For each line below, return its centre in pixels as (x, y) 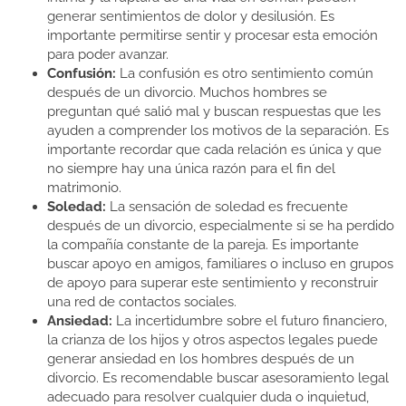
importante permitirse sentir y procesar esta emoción (213, 36)
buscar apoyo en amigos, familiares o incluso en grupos (220, 264)
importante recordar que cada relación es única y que (214, 150)
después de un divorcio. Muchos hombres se (187, 93)
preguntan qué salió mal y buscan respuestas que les (214, 112)
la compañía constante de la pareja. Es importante (203, 245)
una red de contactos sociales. (142, 302)
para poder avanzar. (108, 55)
